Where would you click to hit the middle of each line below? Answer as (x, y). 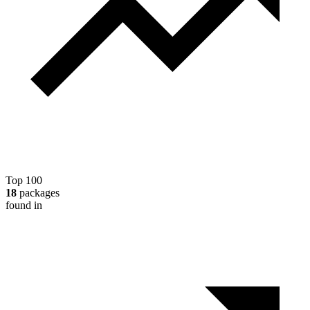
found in (24, 205)
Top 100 (24, 180)
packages (38, 192)
